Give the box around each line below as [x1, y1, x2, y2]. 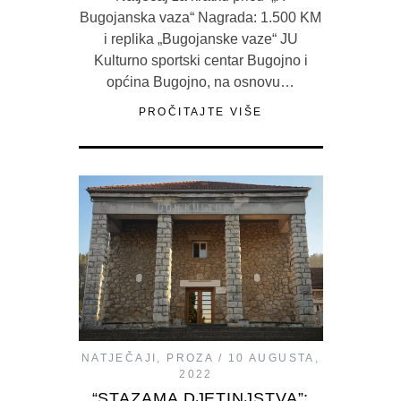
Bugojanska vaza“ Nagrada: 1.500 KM [80, 9, 321, 25]
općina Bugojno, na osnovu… [107, 73, 294, 90]
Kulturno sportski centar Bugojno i [93, 52, 308, 68]
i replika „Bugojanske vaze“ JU [103, 30, 298, 47]
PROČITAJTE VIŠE [138, 105, 263, 118]
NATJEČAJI [81, 352, 158, 365]
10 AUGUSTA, [227, 352, 320, 365]
